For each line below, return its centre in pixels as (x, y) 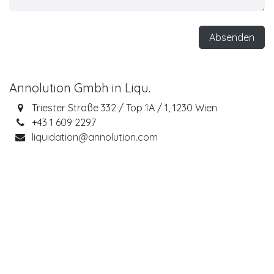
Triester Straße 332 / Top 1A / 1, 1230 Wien (124, 108)
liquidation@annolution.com (94, 137)
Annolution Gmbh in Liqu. (80, 88)
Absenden (232, 37)
